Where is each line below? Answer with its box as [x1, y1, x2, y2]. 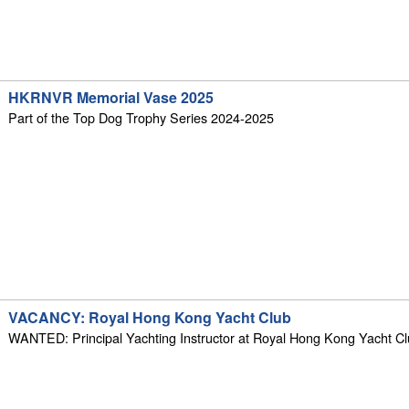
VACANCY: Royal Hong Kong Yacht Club [8, 307, 292, 329]
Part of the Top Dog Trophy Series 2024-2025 [8, 108, 275, 128]
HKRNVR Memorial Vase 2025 [8, 87, 215, 109]
